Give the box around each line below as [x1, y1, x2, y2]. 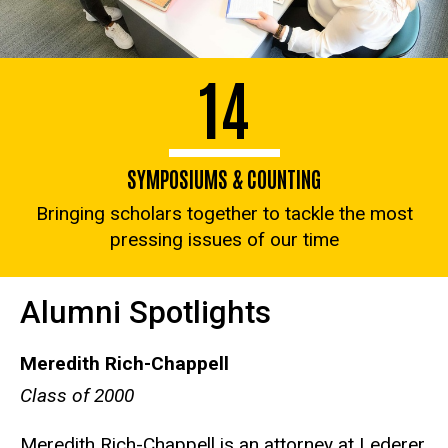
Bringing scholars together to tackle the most [35, 201, 413, 225]
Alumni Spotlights [20, 293, 271, 331]
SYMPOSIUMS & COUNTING [126, 164, 321, 192]
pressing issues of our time [109, 227, 339, 251]
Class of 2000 [20, 383, 134, 407]
